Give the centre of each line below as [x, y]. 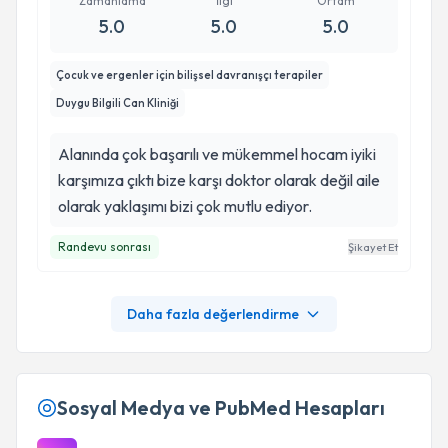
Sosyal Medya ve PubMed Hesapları [221, 407]
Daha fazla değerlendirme [213, 314]
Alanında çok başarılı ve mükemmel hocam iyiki [217, 154]
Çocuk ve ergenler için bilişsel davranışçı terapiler [189, 75]
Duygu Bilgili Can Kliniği [117, 103]
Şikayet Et [373, 247]
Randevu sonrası [104, 246]
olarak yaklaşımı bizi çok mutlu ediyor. [185, 206]
